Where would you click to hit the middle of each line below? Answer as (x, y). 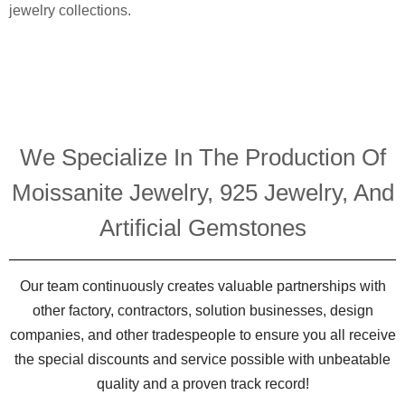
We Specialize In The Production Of (202, 158)
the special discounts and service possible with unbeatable (202, 360)
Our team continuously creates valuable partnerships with (202, 287)
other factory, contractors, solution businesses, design (202, 311)
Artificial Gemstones (202, 228)
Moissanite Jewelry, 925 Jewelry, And (202, 193)
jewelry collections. (70, 11)
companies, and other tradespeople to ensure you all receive (202, 335)
